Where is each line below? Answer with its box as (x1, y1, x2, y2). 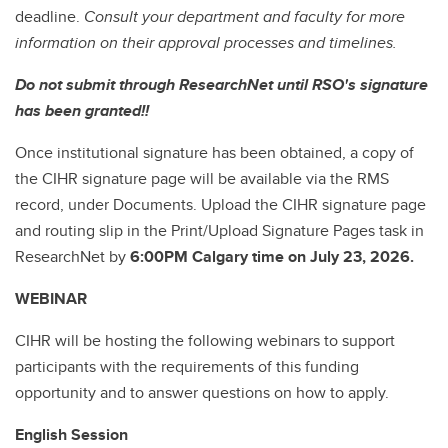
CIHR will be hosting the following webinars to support (15, 328, 395, 352)
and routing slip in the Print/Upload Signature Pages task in (15, 218, 424, 242)
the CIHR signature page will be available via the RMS (15, 166, 389, 190)
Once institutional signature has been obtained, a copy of (15, 140, 414, 164)
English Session (15, 422, 128, 446)
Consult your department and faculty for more (84, 4, 405, 28)
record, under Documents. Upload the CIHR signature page (15, 192, 426, 216)
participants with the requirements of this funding (15, 354, 359, 378)
